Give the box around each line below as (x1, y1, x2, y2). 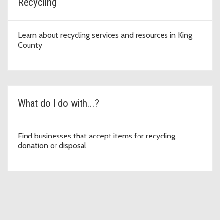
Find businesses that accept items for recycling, (18, 131, 177, 141)
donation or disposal (18, 141, 86, 151)
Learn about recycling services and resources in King (18, 30, 192, 40)
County (18, 40, 42, 50)
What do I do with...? (18, 97, 99, 110)
